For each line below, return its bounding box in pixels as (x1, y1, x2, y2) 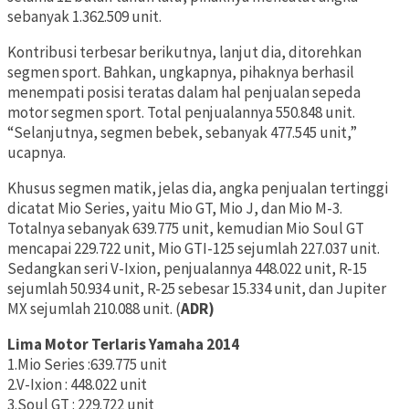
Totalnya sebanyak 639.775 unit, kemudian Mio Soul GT (7, 218, 364, 239)
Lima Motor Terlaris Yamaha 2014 (7, 334, 239, 355)
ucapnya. (7, 142, 66, 163)
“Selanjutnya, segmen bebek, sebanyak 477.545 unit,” (7, 122, 357, 143)
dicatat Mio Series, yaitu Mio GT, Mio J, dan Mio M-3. (7, 198, 342, 219)
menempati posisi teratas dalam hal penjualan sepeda (7, 82, 361, 103)
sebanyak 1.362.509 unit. (7, 6, 162, 27)
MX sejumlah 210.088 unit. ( (7, 299, 181, 320)
